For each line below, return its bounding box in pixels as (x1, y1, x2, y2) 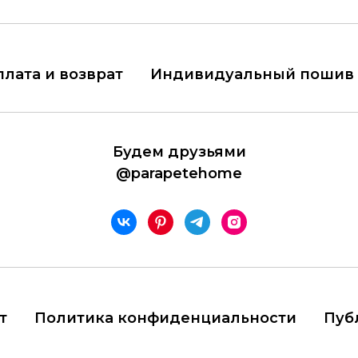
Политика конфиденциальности (34, 309, 296, 327)
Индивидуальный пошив (149, 66, 354, 83)
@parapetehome (116, 165, 242, 182)
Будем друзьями (112, 143, 246, 161)
